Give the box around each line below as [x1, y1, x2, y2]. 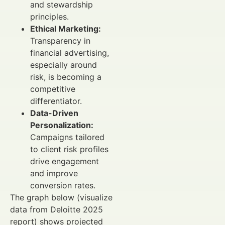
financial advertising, [30, 48, 109, 58]
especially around [30, 60, 97, 70]
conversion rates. [30, 180, 95, 191]
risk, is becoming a [30, 72, 101, 82]
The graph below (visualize [10, 192, 113, 203]
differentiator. [30, 96, 82, 106]
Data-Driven [30, 108, 78, 119]
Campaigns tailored [30, 132, 104, 143]
